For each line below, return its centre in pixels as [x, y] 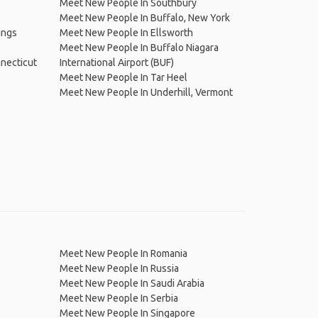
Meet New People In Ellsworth [126, 33]
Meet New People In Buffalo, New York [144, 18]
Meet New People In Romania [123, 253]
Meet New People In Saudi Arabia [132, 283]
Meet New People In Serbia [119, 298]
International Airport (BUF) [116, 62]
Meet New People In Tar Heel [123, 77]
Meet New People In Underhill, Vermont [146, 92]
